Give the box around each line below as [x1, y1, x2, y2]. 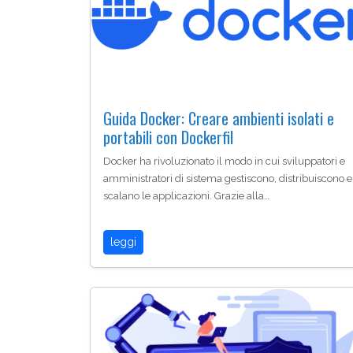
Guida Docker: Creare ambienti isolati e [103, 106, 334, 131]
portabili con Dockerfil [103, 125, 233, 150]
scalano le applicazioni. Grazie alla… [103, 190, 269, 203]
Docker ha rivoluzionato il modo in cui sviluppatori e [103, 155, 345, 168]
